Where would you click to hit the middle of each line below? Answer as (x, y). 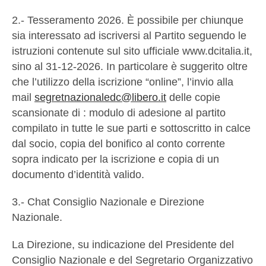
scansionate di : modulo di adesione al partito (119, 113)
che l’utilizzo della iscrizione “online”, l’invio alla (123, 82)
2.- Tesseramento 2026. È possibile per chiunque (128, 20)
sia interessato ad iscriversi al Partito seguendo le (129, 36)
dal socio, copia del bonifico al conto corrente (118, 144)
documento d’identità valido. (78, 175)
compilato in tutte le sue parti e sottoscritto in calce (131, 129)
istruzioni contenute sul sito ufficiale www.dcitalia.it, (132, 51)
